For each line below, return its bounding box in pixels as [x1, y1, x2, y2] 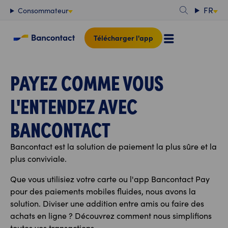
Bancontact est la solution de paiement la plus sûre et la [10, 141, 217, 152]
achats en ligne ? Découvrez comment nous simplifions [10, 210, 212, 221]
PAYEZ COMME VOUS [10, 68, 163, 96]
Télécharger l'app [93, 32, 153, 43]
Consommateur [17, 6, 68, 15]
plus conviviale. [10, 153, 69, 164]
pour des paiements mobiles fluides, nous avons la [10, 186, 196, 196]
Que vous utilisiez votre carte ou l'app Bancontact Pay [10, 174, 210, 184]
